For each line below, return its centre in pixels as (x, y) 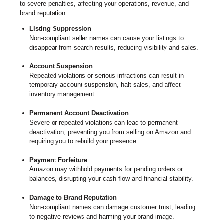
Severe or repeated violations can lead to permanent (103, 122)
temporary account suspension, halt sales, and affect (105, 85)
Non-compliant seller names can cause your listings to (106, 38)
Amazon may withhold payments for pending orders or (106, 169)
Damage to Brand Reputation (73, 197)
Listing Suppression (60, 28)
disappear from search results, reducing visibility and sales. (114, 47)
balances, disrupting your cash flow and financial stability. (111, 179)
